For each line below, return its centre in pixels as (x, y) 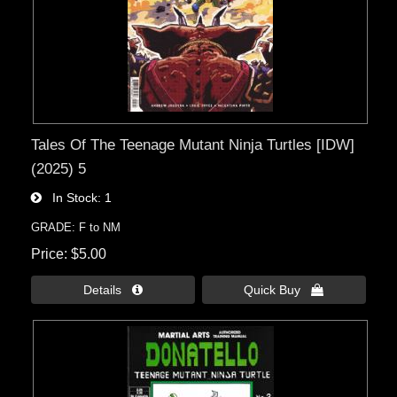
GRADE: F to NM (76, 228)
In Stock (70, 198)
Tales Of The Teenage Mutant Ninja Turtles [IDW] (193, 145)
